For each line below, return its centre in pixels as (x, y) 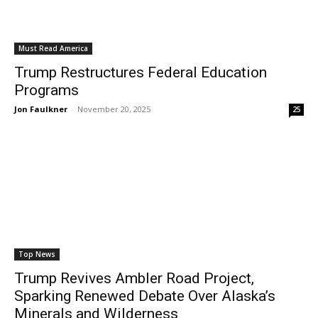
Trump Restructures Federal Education (141, 72)
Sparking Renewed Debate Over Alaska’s (145, 296)
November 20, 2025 (114, 109)
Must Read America (53, 48)
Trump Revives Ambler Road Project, (134, 278)
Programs (48, 90)
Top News (37, 254)
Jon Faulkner (41, 109)
